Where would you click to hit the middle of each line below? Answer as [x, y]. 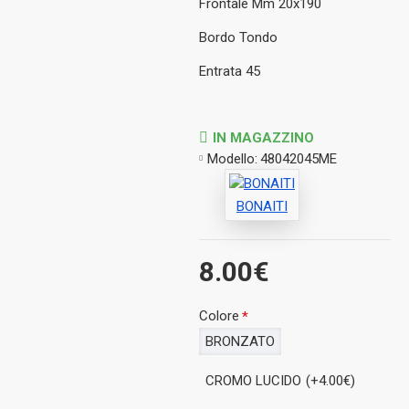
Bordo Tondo [239, 37]
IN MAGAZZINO [264, 137]
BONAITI [262, 206]
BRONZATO [241, 341]
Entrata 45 [230, 71]
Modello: [233, 158]
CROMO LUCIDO [254, 380]
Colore [220, 315]
